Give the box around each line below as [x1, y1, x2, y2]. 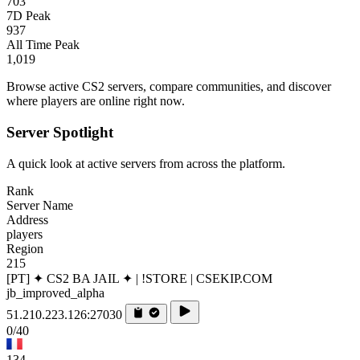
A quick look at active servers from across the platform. [6, 156, 285, 170]
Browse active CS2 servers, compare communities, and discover [6, 80, 331, 94]
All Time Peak [6, 38, 80, 52]
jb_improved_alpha [6, 285, 104, 300]
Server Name [6, 198, 73, 212]
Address [6, 212, 48, 227]
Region [6, 241, 43, 256]
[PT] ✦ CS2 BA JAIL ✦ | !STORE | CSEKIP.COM [6, 271, 272, 285]
